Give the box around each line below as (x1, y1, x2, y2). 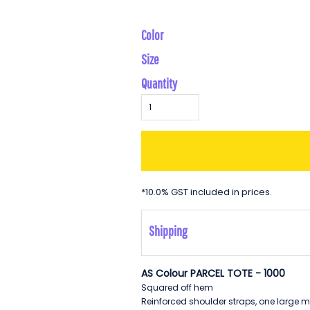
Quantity (141, 75, 177, 92)
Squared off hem (141, 282, 213, 294)
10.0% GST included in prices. (145, 185, 272, 199)
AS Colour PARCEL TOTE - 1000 (141, 266, 285, 281)
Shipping (149, 223, 187, 239)
